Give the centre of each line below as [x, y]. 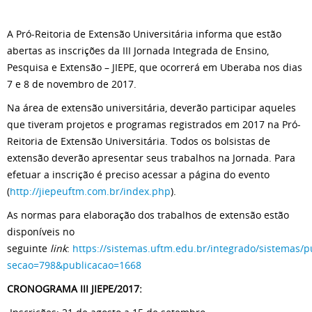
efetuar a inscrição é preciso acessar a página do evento [138, 174]
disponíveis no [41, 231]
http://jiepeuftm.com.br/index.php [90, 191]
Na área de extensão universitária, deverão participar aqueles [151, 107]
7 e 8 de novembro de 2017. [72, 84]
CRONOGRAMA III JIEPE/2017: [75, 288]
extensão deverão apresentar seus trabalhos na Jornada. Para [151, 157]
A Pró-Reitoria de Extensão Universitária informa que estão [144, 33]
